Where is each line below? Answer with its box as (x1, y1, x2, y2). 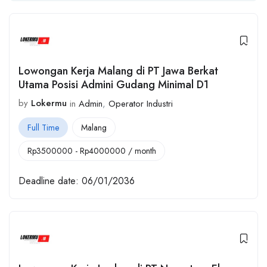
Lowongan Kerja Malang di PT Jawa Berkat (18, 63, 218, 79)
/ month (126, 144, 156, 157)
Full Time (27, 121, 59, 133)
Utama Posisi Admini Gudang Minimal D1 (18, 77, 209, 92)
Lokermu (31, 97, 67, 110)
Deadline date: (18, 174, 79, 188)
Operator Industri (108, 97, 173, 110)
